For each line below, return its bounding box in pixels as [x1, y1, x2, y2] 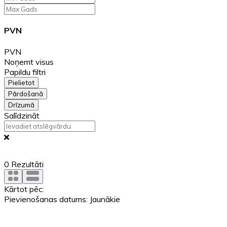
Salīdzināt [4, 110, 40, 121]
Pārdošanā [8, 89, 43, 98]
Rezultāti [9, 159, 44, 169]
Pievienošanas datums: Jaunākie [4, 194, 120, 204]
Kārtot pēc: [4, 183, 44, 194]
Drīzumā [8, 100, 34, 109]
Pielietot [8, 78, 34, 87]
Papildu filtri [4, 66, 46, 77]
